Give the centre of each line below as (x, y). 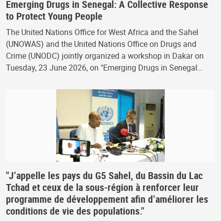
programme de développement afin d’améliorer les (107, 199)
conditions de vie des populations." (75, 211)
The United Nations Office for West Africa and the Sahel (102, 32)
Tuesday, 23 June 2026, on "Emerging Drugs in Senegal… (104, 67)
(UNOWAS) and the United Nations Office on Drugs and (101, 44)
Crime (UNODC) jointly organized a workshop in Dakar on (105, 55)
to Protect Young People (54, 16)
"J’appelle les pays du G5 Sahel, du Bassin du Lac (104, 175)
